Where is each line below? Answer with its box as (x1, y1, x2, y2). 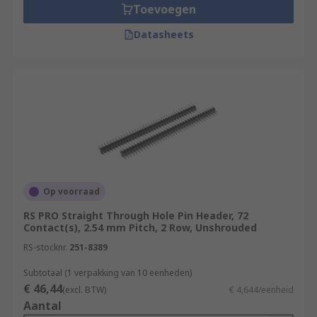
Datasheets (133, 28, 194, 41)
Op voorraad (43, 185, 100, 197)
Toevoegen (132, 1, 196, 17)
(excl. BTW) (62, 284, 106, 296)
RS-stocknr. (23, 241, 67, 253)
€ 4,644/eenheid (229, 284, 294, 296)
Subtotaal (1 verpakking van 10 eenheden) (23, 267, 192, 279)
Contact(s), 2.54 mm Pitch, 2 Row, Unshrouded (23, 221, 257, 234)
